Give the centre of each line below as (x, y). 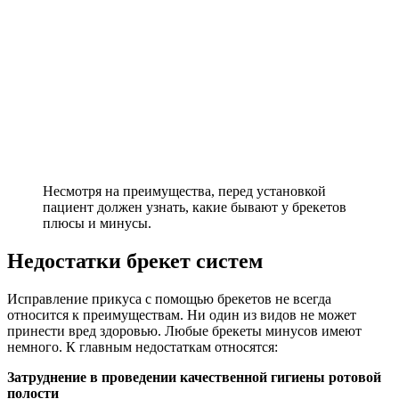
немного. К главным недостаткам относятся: (142, 346)
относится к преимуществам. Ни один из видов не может (182, 314)
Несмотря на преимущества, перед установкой (184, 191)
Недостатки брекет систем (135, 261)
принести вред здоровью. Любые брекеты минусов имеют (184, 330)
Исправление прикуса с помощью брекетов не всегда (169, 298)
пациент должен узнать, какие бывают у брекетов (195, 207)
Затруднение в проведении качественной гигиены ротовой (194, 377)
